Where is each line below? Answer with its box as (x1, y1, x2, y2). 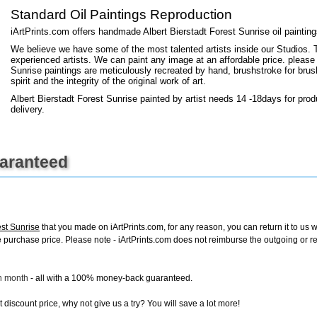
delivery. (11, 104, 45, 115)
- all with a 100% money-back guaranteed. (28, 273, 192, 283)
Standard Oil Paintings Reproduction (11, 7, 232, 22)
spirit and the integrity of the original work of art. (11, 76, 206, 86)
